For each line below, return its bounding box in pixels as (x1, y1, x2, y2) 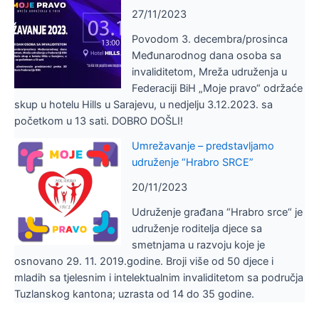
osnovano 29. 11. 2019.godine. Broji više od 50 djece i (14, 255, 273, 268)
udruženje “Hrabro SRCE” (131, 156, 253, 169)
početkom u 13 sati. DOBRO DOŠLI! (14, 115, 183, 128)
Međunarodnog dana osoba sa (131, 49, 281, 63)
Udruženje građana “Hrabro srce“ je (131, 206, 303, 219)
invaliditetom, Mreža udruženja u (131, 66, 287, 79)
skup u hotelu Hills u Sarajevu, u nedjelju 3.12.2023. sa (14, 98, 273, 112)
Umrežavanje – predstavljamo (131, 140, 274, 153)
